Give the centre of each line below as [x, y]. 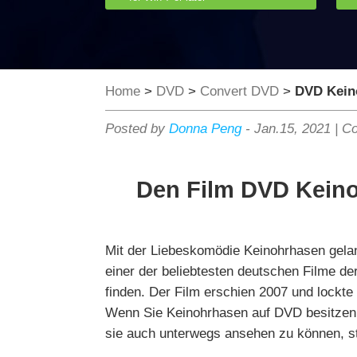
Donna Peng [205, 129]
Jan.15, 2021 [292, 129]
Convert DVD [239, 91]
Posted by [137, 129]
